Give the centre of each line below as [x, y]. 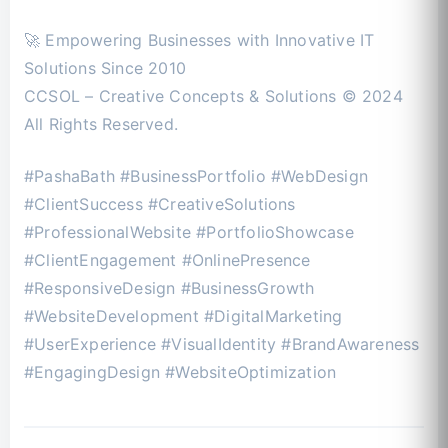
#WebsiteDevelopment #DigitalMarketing [183, 316]
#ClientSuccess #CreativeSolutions [160, 204]
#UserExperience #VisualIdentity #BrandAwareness [222, 344]
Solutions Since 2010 [105, 68]
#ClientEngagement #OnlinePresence [167, 260]
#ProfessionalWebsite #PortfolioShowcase [189, 232]
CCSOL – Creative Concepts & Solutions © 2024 [213, 96]
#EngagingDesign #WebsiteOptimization [180, 372]
